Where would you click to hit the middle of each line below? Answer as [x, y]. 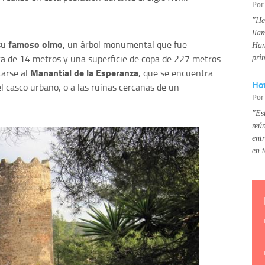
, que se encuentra [176, 72]
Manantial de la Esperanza [84, 72]
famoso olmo [35, 44]
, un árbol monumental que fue [125, 44]
